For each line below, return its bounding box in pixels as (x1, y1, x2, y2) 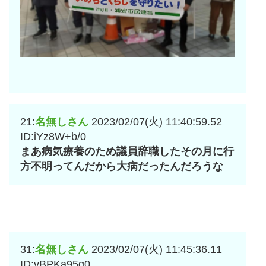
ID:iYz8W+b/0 (20, 130, 86, 142)
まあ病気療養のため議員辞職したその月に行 (20, 145, 234, 157)
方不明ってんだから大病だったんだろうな (20, 160, 223, 172)
